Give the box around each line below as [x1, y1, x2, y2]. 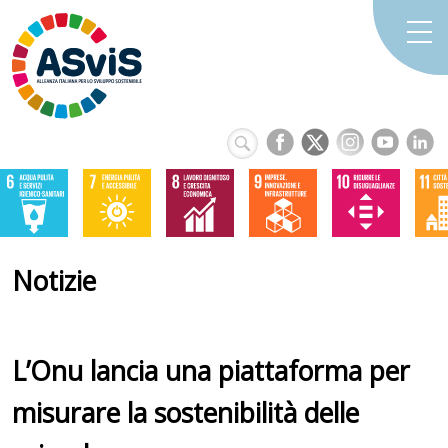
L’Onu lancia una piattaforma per [12, 352, 410, 389]
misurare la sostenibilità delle [12, 394, 359, 431]
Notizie [12, 263, 96, 299]
